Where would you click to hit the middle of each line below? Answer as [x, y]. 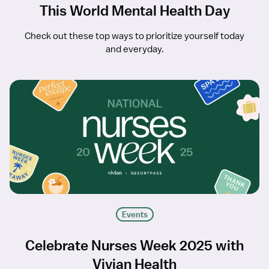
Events [134, 215]
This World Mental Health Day [134, 11]
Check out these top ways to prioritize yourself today [134, 36]
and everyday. [134, 50]
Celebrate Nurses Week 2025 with [134, 245]
